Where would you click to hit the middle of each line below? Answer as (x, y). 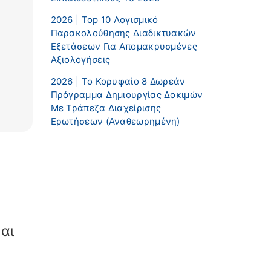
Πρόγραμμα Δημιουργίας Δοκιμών (127, 94)
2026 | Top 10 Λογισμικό (104, 19)
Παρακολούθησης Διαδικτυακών (123, 33)
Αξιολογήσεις (80, 59)
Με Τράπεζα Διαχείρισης (106, 108)
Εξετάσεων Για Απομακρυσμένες (124, 46)
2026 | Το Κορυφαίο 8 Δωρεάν (118, 81)
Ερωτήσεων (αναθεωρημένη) (115, 121)
